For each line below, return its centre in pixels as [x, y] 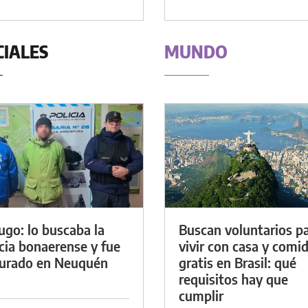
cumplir [201, 295]
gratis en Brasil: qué [238, 262]
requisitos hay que [233, 278]
